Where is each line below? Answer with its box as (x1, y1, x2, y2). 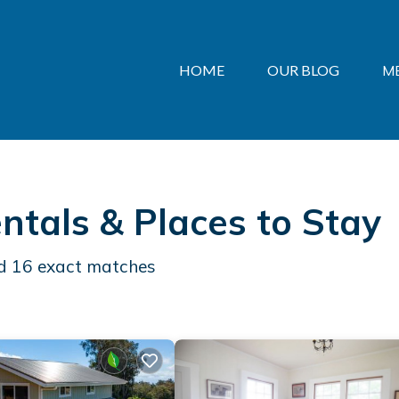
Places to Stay (134, 199, 381, 244)
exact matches (33, 256, 156, 277)
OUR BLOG (267, 61, 339, 78)
